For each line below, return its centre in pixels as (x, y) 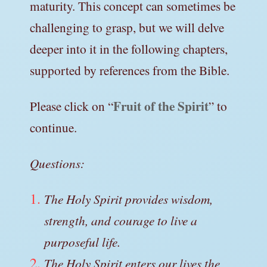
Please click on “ (72, 105)
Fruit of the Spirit (161, 105)
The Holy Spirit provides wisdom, (128, 198)
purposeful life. (82, 241)
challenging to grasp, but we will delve (127, 27)
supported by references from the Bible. (130, 70)
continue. (53, 127)
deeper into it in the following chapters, (129, 48)
